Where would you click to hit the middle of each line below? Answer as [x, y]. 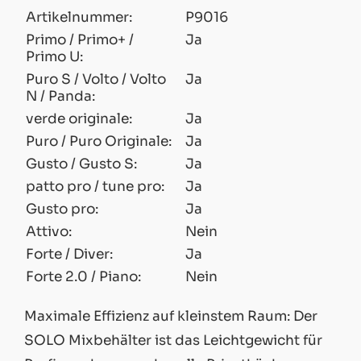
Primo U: [54, 57]
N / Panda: [60, 96]
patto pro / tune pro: [95, 187]
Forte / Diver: [69, 254]
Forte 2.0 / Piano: [83, 277]
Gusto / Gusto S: [81, 164]
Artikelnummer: [79, 17]
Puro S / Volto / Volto [96, 79]
